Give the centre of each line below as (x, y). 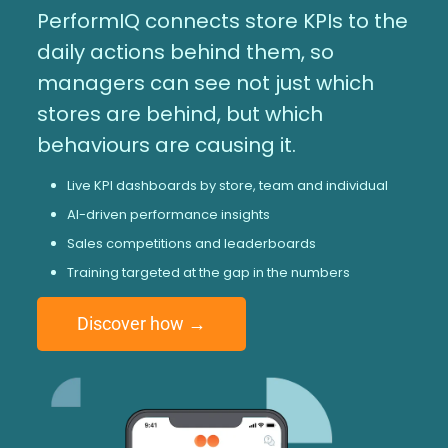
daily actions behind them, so (185, 51)
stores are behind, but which (179, 113)
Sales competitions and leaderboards (191, 243)
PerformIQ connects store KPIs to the (222, 20)
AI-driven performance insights (168, 214)
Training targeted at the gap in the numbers (208, 272)
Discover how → (141, 323)
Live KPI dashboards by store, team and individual (227, 185)
